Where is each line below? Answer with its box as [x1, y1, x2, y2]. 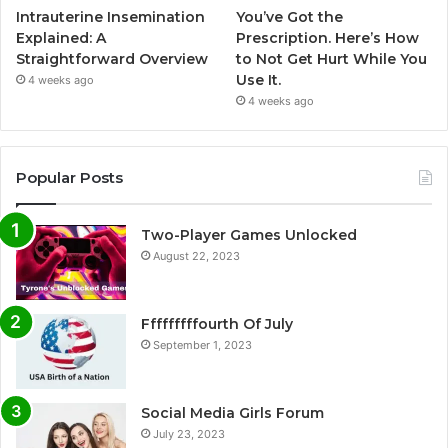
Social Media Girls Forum [141, 403, 324, 422]
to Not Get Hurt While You [236, 49, 428, 68]
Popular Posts [16, 167, 123, 187]
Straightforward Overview [16, 49, 208, 68]
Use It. [236, 70, 282, 89]
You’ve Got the [236, 7, 344, 26]
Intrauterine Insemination [16, 7, 205, 26]
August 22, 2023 [153, 248, 240, 263]
